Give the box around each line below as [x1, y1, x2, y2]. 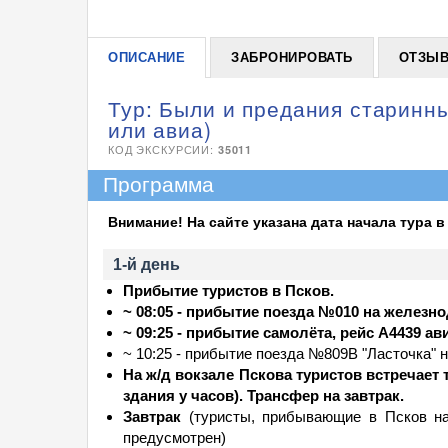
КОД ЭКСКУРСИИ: [108, 141, 218, 157]
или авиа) [108, 114, 212, 144]
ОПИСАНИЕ [108, 50, 186, 65]
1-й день [113, 256, 180, 273]
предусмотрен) [123, 429, 226, 446]
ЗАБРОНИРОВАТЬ [231, 50, 353, 65]
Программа [103, 173, 214, 197]
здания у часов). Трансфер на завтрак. [123, 387, 404, 404]
